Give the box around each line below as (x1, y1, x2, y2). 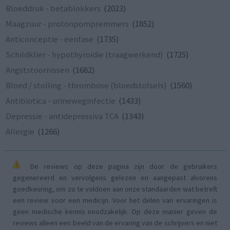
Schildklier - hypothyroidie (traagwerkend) (6, 48, 164, 60)
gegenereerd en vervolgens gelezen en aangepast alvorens (13, 172, 217, 182)
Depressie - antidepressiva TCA (6, 110, 119, 122)
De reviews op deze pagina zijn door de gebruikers (25, 161, 217, 171)
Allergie (6, 125, 35, 137)
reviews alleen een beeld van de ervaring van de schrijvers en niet (13, 218, 217, 227)
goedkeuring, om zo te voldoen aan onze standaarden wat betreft (13, 184, 217, 194)
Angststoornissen (6, 64, 70, 75)
